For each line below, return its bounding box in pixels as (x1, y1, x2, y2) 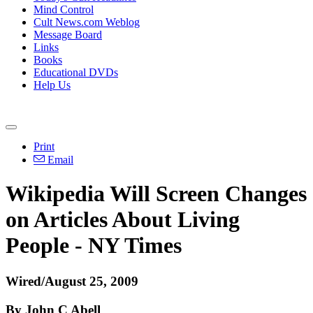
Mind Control (34, 3, 94, 15)
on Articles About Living (6, 207, 240, 233)
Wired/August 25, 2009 (6, 273, 138, 289)
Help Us (34, 79, 71, 91)
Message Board (34, 29, 102, 41)
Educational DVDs (34, 66, 118, 78)
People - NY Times (6, 233, 182, 259)
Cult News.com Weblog (34, 16, 140, 28)
